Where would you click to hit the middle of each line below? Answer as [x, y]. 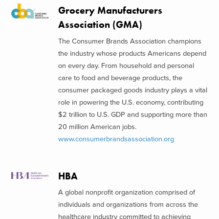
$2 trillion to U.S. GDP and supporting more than [132, 114]
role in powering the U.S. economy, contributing [131, 102]
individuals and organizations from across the [128, 205]
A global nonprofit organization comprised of [126, 192]
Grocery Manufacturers [110, 11]
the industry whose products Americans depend [132, 53]
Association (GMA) [100, 25]
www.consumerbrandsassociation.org [116, 139]
